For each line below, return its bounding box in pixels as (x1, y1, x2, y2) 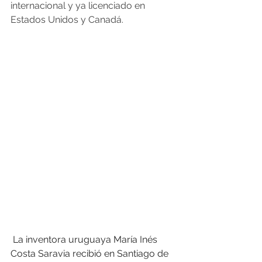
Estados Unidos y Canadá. (11, 14, 123, 25)
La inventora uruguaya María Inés (11, 234, 160, 246)
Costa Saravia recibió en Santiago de (11, 248, 171, 260)
